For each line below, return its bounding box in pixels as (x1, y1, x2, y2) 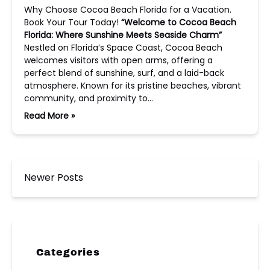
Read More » (24, 110, 75, 122)
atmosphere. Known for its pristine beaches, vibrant (24, 80, 241, 92)
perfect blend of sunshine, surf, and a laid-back (24, 67, 224, 79)
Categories (36, 247, 100, 257)
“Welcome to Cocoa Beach (121, 16, 236, 28)
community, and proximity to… (24, 92, 153, 104)
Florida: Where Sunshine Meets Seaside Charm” (24, 29, 222, 41)
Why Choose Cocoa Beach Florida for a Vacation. (24, 4, 231, 16)
